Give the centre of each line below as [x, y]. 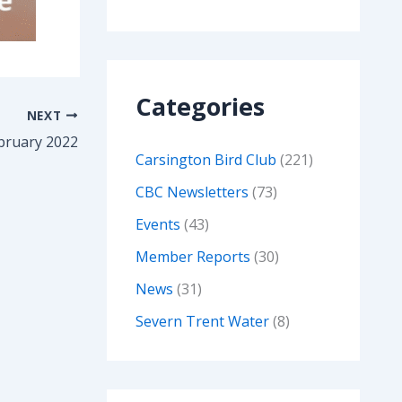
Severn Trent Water [202, 322]
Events [157, 225]
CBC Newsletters [192, 192]
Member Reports [192, 257]
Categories [200, 107]
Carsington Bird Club [205, 160]
